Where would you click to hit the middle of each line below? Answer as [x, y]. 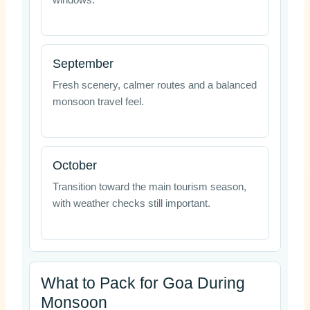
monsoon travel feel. [98, 101]
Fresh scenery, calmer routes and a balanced [154, 85]
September [83, 63]
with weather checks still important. [131, 204]
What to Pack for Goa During [143, 283]
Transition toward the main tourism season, [149, 187]
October [74, 166]
